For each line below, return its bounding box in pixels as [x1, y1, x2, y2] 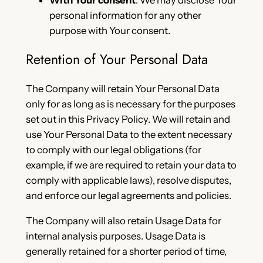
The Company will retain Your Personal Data [25, 83, 220, 95]
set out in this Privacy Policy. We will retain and [25, 113, 230, 126]
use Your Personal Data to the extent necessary [25, 129, 232, 141]
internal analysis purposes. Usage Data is [25, 230, 205, 242]
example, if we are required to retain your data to [25, 159, 237, 171]
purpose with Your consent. [49, 24, 170, 36]
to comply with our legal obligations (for [25, 144, 201, 156]
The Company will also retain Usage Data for [25, 215, 221, 227]
